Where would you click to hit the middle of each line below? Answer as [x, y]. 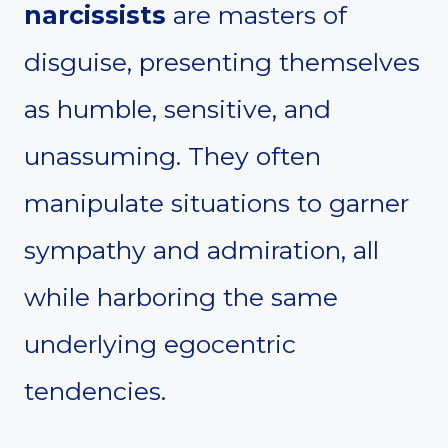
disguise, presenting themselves [222, 62]
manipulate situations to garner [216, 203]
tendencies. [95, 391]
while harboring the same [181, 297]
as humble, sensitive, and [177, 109]
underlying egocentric [160, 344]
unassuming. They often [172, 156]
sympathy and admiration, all [201, 250]
